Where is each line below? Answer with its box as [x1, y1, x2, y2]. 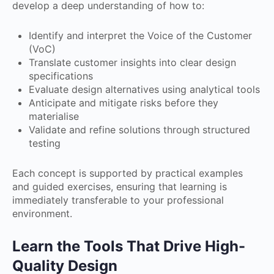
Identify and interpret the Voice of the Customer [29, 29, 252, 42]
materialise [29, 109, 79, 122]
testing [29, 136, 61, 149]
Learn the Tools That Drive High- [12, 237, 245, 255]
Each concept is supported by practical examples [12, 166, 243, 179]
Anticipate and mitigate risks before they [29, 96, 218, 109]
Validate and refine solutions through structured [29, 123, 250, 136]
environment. [12, 207, 72, 220]
